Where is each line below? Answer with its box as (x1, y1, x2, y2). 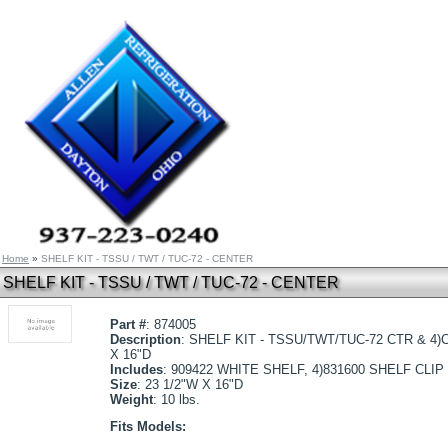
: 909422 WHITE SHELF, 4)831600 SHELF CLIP (163, 362, 444, 378)
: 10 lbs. (153, 392, 200, 408)
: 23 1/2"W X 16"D (137, 377, 243, 393)
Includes (110, 362, 163, 378)
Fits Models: (110, 419, 186, 435)
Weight (110, 392, 153, 408)
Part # (110, 317, 146, 333)
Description (110, 332, 181, 348)
